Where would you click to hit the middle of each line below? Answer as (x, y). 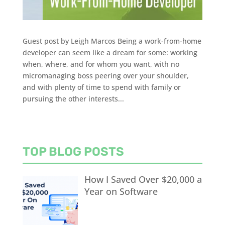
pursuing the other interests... (73, 98)
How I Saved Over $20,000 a (143, 179)
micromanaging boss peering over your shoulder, (105, 75)
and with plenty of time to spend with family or (101, 87)
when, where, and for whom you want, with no (101, 64)
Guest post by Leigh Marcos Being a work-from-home (112, 41)
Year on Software (121, 191)
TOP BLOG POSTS (73, 151)
